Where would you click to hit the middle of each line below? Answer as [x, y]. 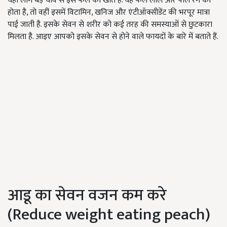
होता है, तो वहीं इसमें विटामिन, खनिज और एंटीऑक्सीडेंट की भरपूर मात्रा [109, 13]
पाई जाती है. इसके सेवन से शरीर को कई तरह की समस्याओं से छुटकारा [110, 25]
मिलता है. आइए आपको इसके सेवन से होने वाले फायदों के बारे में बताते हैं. [113, 37]
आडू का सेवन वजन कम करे [87, 196]
